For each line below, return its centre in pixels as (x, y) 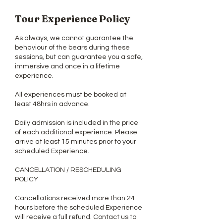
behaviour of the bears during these (72, 47)
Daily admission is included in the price (77, 123)
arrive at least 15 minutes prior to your (76, 141)
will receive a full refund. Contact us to (76, 217)
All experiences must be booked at (71, 94)
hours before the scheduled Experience (79, 207)
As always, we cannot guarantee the (74, 38)
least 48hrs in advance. (52, 104)
